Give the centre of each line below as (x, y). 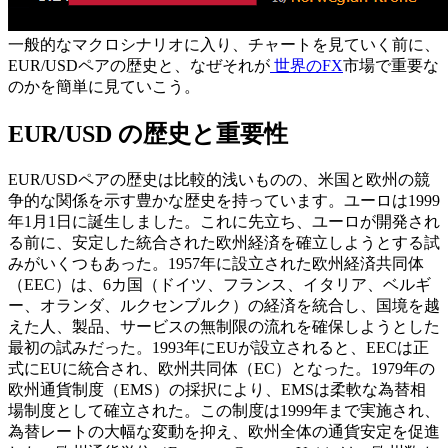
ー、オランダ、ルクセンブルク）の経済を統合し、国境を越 (224, 306)
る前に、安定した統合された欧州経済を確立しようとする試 (224, 243)
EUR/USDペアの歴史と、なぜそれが (139, 66)
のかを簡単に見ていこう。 (104, 87)
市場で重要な (391, 66)
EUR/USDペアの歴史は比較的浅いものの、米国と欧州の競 (219, 180)
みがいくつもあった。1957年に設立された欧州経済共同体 (216, 264)
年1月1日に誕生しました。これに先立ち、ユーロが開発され (224, 222)
